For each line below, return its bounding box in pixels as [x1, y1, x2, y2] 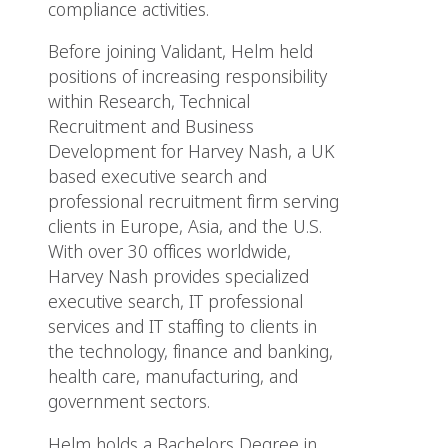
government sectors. [47, 389, 210, 416]
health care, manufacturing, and [47, 364, 298, 391]
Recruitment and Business [47, 114, 254, 141]
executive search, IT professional [47, 289, 303, 316]
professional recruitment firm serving [47, 189, 339, 216]
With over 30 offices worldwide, [47, 239, 291, 266]
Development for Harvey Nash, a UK [47, 139, 334, 166]
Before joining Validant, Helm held [47, 39, 313, 66]
